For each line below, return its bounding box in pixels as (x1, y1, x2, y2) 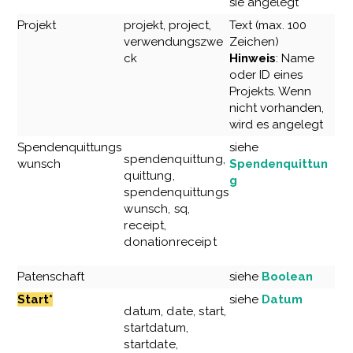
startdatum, (124, 321, 189, 336)
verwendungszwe (124, 35, 224, 50)
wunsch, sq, (124, 202, 191, 217)
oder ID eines (229, 68, 303, 83)
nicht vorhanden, (229, 101, 325, 116)
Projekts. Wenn (229, 84, 312, 99)
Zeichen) (229, 35, 280, 50)
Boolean (262, 269, 314, 284)
